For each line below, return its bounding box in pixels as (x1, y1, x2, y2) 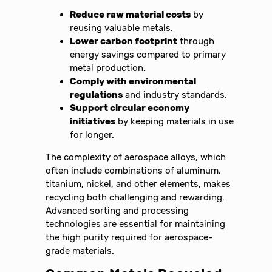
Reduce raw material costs (70, 9, 191, 21)
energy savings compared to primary (70, 49, 226, 61)
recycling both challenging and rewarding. (46, 192, 225, 203)
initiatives (70, 116, 116, 127)
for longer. (70, 129, 115, 141)
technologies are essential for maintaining (46, 219, 226, 230)
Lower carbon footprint (70, 36, 178, 47)
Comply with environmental (70, 76, 197, 87)
